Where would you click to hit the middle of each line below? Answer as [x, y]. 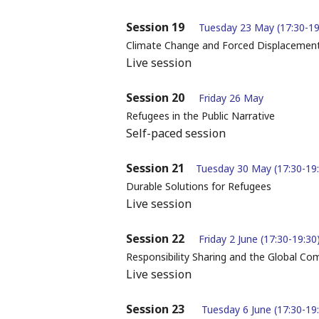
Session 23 [155, 309]
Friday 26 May [231, 98]
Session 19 [155, 27]
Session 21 [155, 168]
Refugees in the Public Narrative [200, 116]
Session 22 [155, 239]
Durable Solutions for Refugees [198, 187]
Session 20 [155, 98]
